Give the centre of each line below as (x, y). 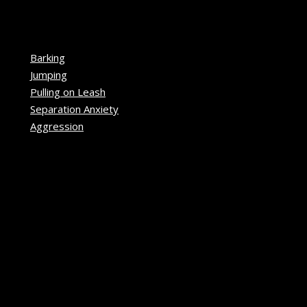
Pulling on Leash (68, 91)
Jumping (49, 74)
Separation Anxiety (74, 109)
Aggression (57, 126)
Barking (48, 57)
